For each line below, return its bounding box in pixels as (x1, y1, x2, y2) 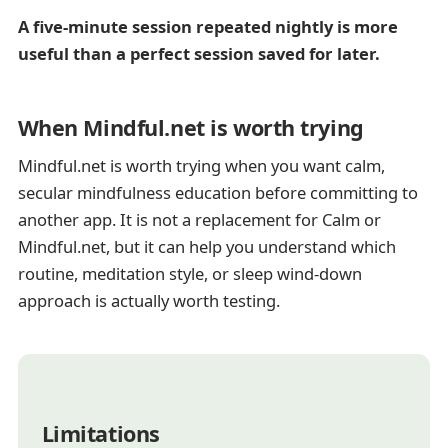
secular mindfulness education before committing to (17, 180, 418, 204)
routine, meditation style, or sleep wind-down (17, 261, 362, 285)
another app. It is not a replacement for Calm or (17, 207, 381, 231)
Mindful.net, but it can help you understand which (17, 234, 396, 258)
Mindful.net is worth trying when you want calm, (17, 153, 385, 177)
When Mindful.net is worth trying (17, 112, 364, 142)
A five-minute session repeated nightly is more (17, 15, 398, 39)
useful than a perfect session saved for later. (17, 42, 380, 66)
